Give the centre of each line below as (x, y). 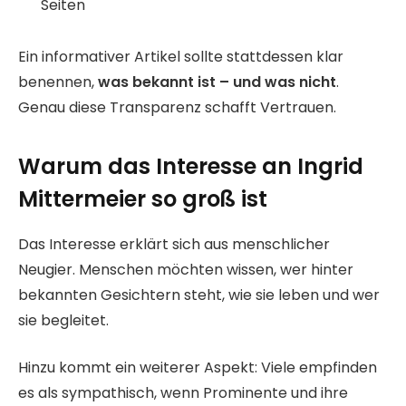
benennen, (58, 82)
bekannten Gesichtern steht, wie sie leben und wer (199, 295)
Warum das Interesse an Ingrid (191, 166)
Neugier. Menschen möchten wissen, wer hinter (186, 269)
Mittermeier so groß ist (143, 198)
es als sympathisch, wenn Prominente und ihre (183, 393)
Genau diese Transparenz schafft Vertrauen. (177, 108)
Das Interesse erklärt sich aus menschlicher (174, 244)
